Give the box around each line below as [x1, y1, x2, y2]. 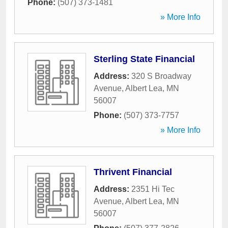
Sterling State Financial [94, 54, 195, 64]
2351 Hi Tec [131, 185, 175, 193]
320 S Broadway [131, 72, 191, 80]
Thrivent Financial [94, 167, 172, 177]
